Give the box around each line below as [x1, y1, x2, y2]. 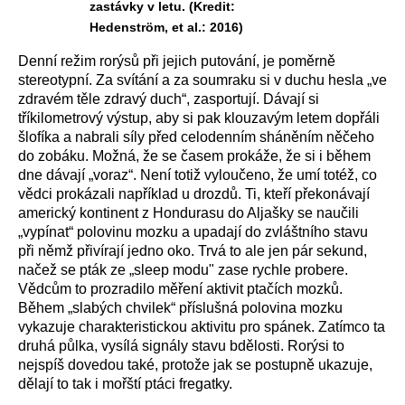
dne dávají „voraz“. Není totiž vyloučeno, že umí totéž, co [18, 167, 377, 183]
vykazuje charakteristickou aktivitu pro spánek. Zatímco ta [18, 319, 385, 334]
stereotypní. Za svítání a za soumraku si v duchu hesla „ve [18, 72, 387, 88]
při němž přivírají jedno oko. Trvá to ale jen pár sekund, [18, 243, 367, 259]
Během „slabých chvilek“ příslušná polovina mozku [18, 300, 343, 316]
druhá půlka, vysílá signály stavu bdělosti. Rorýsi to [18, 338, 344, 353]
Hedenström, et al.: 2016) [89, 20, 243, 34]
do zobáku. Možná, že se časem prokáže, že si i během [18, 148, 371, 164]
